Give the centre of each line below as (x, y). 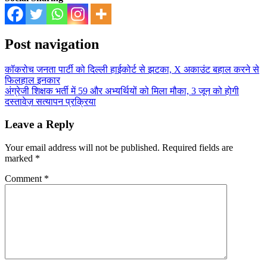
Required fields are (198, 148)
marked (20, 159)
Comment (24, 179)
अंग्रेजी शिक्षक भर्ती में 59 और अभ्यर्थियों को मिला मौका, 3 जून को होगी (122, 91)
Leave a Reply (40, 125)
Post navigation (52, 44)
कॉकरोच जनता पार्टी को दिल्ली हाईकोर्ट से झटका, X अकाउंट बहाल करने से (132, 69)
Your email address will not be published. (82, 148)
